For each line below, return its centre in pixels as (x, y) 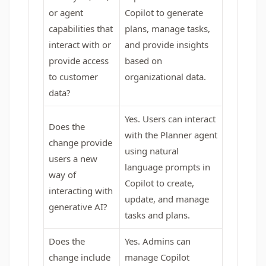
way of (62, 175)
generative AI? (78, 207)
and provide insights (167, 45)
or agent (66, 12)
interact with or (80, 45)
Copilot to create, (159, 183)
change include (80, 257)
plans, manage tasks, (167, 28)
